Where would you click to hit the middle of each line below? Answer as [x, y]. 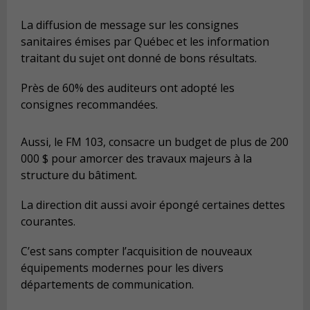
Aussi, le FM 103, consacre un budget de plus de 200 [155, 142]
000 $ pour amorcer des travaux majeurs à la [136, 159]
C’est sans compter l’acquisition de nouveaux [136, 252]
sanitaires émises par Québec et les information [145, 41]
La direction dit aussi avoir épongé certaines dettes [153, 205]
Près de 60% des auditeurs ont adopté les [128, 88]
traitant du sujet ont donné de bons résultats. [139, 58]
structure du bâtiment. [79, 175]
